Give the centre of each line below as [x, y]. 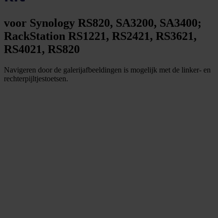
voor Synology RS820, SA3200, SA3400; [103, 23]
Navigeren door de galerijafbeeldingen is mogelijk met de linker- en [107, 70]
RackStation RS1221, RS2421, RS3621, [100, 36]
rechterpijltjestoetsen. [36, 78]
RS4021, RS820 [42, 49]
